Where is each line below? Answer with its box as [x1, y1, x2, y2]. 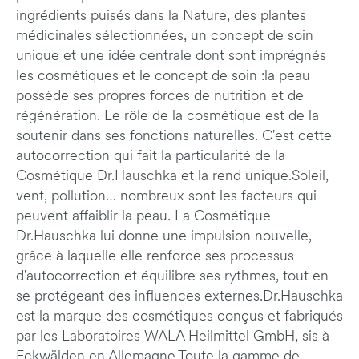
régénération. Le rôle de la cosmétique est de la [16, 109, 319, 124]
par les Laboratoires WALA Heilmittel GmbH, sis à [16, 329, 329, 345]
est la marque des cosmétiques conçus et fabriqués [16, 309, 343, 325]
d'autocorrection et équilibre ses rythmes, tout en [16, 269, 329, 284]
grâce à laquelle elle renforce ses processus [16, 249, 294, 264]
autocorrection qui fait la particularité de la [16, 149, 285, 164]
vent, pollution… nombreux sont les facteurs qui [16, 189, 317, 204]
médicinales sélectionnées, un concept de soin [16, 29, 313, 44]
